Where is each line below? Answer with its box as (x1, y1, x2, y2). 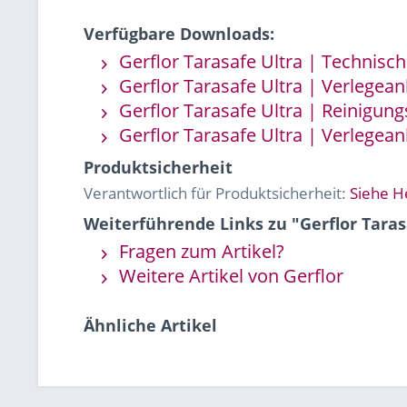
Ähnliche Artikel (84, 314, 217, 337)
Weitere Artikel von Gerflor (114, 263, 343, 289)
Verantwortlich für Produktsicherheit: (84, 183, 350, 204)
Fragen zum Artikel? (114, 239, 284, 264)
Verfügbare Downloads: (84, 23, 274, 45)
